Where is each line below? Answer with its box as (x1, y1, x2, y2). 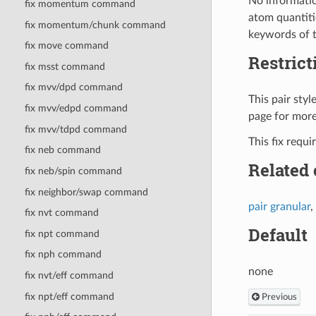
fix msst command (24, 61, 105, 72)
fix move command (24, 40, 109, 51)
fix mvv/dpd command (24, 82, 123, 93)
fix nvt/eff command (24, 270, 114, 281)
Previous (259, 292, 297, 301)
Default (248, 223, 308, 246)
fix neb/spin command (24, 165, 122, 176)
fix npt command (24, 228, 99, 239)
